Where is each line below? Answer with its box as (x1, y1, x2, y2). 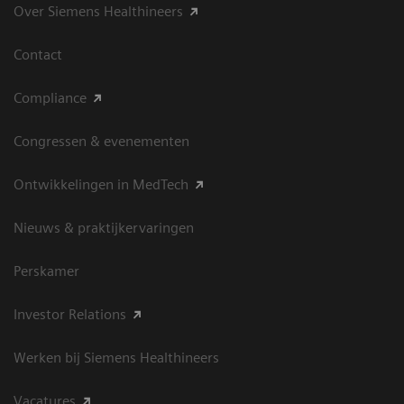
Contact (14, 46, 62, 63)
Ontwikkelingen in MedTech (14, 176, 188, 193)
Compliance (14, 89, 87, 106)
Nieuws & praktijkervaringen (14, 219, 194, 236)
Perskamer (14, 262, 79, 280)
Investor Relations (14, 306, 126, 323)
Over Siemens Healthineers (14, 3, 183, 20)
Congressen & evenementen (14, 133, 189, 150)
